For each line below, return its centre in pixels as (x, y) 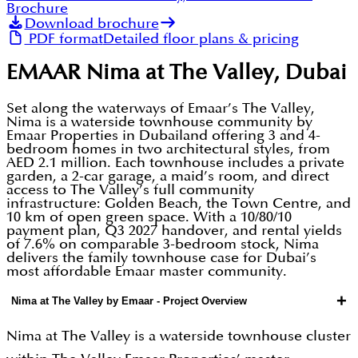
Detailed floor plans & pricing (201, 38)
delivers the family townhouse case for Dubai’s (161, 257)
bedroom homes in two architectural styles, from (168, 149)
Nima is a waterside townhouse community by (159, 121)
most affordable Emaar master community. (147, 271)
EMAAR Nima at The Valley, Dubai (177, 74)
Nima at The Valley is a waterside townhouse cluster (179, 336)
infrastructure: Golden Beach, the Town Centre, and (179, 203)
